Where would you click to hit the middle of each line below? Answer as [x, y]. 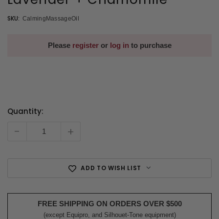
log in [119, 45]
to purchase [150, 45]
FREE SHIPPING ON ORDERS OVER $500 [109, 204]
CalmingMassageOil [51, 18]
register [85, 45]
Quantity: [25, 111]
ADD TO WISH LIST [111, 168]
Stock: [19, 128]
